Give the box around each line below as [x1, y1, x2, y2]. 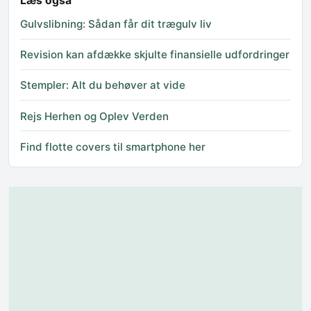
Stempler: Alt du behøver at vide [20, 78, 185, 92]
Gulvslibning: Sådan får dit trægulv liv [20, 17, 212, 31]
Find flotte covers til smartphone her [20, 140, 205, 153]
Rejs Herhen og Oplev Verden [20, 109, 169, 123]
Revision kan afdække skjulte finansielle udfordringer [20, 48, 289, 62]
